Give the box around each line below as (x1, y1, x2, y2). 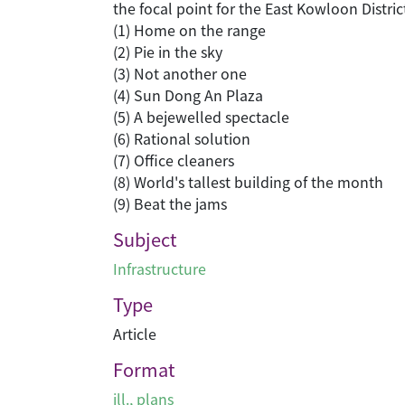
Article (113, 323, 156, 344)
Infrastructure (113, 258, 206, 279)
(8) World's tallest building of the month (113, 171, 383, 193)
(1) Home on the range (113, 19, 266, 41)
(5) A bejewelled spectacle (113, 106, 289, 127)
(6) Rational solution (113, 127, 250, 149)
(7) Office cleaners (113, 149, 234, 171)
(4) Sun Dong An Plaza (113, 84, 263, 106)
